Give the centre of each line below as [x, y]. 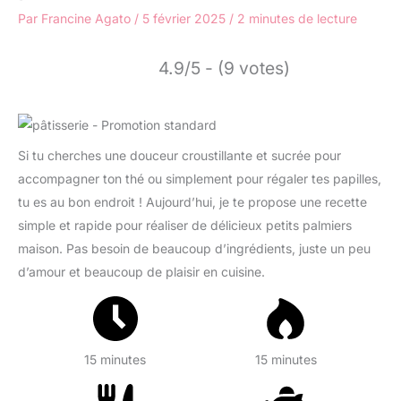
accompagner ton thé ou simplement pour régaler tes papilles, [200, 178]
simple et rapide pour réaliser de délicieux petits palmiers [185, 225]
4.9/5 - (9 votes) [224, 68]
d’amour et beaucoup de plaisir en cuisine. [141, 271]
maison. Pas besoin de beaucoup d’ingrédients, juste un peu [194, 248]
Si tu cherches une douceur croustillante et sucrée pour [179, 155]
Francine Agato [88, 18]
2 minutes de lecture [297, 18]
